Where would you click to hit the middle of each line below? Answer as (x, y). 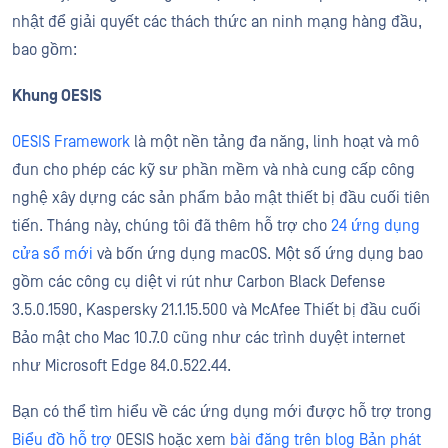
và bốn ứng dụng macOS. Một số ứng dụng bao (258, 254)
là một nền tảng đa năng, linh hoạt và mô (274, 142)
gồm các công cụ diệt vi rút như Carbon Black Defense (198, 282)
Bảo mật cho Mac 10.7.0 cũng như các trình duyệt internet (208, 338)
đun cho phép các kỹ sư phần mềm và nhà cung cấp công (213, 170)
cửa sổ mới (52, 254)
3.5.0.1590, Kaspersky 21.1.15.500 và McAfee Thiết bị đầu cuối (216, 310)
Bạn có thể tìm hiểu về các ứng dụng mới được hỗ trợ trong (222, 412)
